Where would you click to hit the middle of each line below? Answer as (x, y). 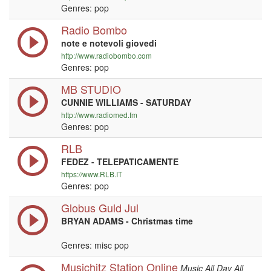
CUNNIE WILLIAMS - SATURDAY (126, 102)
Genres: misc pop (95, 245)
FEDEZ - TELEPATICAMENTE (120, 162)
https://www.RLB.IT (92, 174)
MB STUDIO (91, 89)
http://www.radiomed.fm (99, 115)
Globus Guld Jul (100, 207)
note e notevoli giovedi (109, 43)
